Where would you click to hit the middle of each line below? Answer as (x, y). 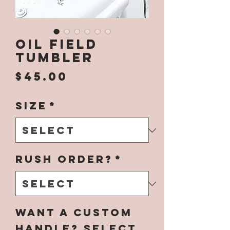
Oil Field (57, 44)
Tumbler (55, 58)
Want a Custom (74, 213)
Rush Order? (64, 159)
